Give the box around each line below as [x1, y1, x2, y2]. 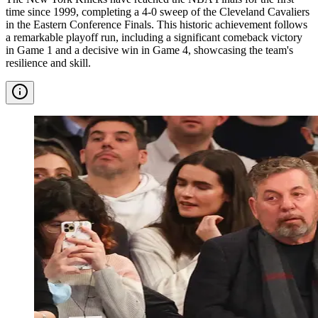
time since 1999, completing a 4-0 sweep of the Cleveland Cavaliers [6, 5, 309, 18]
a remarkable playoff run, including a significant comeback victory [6, 31, 302, 43]
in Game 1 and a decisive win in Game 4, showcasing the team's [6, 43, 293, 56]
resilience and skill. [6, 56, 91, 69]
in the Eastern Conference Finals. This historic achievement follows [6, 18, 307, 31]
